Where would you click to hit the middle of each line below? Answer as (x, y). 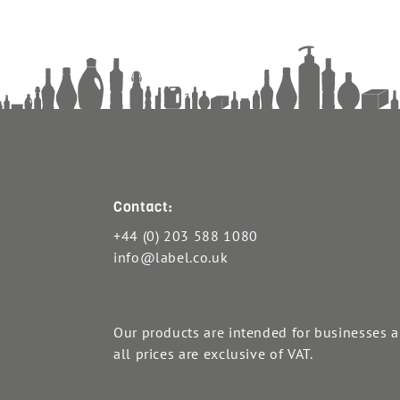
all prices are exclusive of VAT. (213, 354)
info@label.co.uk (171, 258)
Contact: (144, 207)
